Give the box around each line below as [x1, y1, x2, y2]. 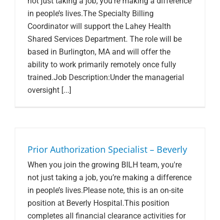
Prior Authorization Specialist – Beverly [27, 143, 187, 155]
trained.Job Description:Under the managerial [27, 72, 184, 82]
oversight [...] [27, 85, 71, 95]
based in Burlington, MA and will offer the [27, 47, 170, 56]
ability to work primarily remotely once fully [27, 59, 176, 69]
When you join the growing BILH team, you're [27, 160, 182, 169]
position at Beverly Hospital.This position [27, 198, 169, 208]
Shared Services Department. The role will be [27, 34, 182, 44]
